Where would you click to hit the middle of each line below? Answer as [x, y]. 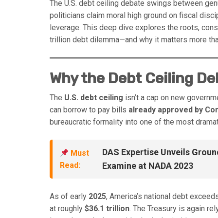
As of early [69, 197]
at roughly [67, 209]
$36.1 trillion [107, 209]
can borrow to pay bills [89, 110]
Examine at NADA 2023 [147, 166]
